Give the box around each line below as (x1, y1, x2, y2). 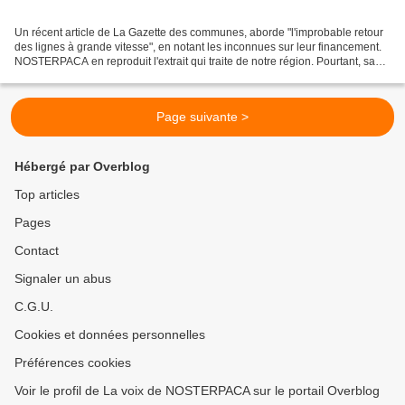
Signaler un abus (14, 271, 111, 287)
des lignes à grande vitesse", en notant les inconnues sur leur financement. (14, 41, 381, 54)
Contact (14, 243, 59, 259)
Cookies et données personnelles (14, 327, 205, 343)
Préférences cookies (14, 355, 131, 371)
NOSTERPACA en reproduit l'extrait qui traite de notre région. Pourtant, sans (14, 55, 387, 69)
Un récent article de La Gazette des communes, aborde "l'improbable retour (14, 26, 383, 40)
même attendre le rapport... (14, 70, 146, 83)
